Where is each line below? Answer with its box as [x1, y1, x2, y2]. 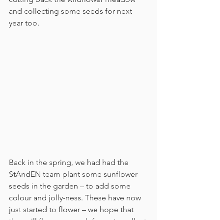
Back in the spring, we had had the [9, 157, 131, 167]
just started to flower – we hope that [9, 204, 136, 214]
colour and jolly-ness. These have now [9, 192, 143, 202]
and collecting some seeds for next [9, 6, 134, 16]
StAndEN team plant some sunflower [9, 169, 139, 179]
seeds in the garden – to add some [9, 181, 133, 191]
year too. [9, 18, 39, 28]
